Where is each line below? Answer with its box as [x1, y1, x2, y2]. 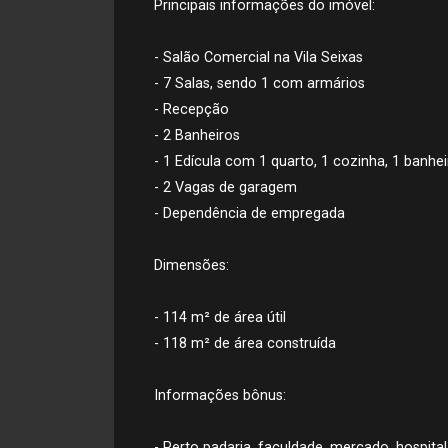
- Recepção [154, 100, 229, 118]
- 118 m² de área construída [154, 334, 336, 352]
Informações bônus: [154, 386, 286, 404]
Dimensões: [154, 256, 229, 274]
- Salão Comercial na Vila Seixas [154, 48, 363, 66]
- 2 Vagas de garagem [154, 178, 297, 196]
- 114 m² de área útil [154, 308, 286, 326]
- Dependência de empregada [154, 204, 345, 222]
